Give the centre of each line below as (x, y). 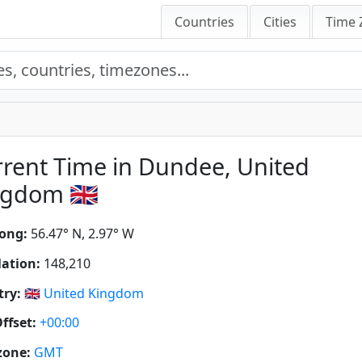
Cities (280, 22)
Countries (204, 22)
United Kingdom (94, 293)
